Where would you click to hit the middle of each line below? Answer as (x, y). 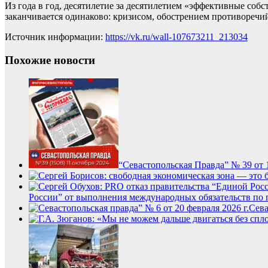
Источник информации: (55, 37)
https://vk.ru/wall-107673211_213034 (176, 37)
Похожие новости (50, 60)
